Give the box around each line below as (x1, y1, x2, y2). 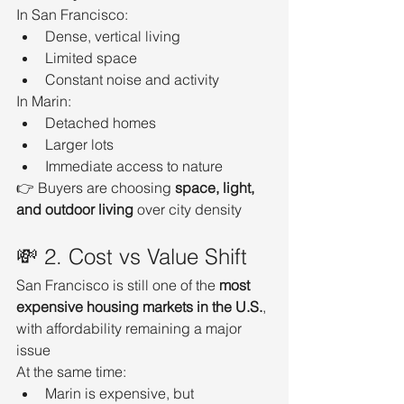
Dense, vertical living (45, 26, 180, 45)
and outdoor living (16, 199, 133, 218)
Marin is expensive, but (45, 383, 194, 402)
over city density (133, 199, 242, 218)
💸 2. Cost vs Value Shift (16, 243, 247, 270)
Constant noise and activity (45, 69, 219, 88)
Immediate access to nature (45, 156, 223, 175)
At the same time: (16, 362, 126, 381)
